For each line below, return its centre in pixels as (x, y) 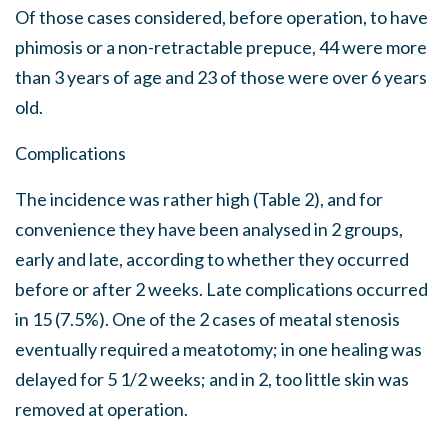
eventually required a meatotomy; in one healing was (218, 349)
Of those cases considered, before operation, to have (221, 17)
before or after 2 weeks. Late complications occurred (221, 289)
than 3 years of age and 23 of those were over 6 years (221, 77)
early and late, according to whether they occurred (212, 259)
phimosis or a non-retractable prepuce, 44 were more (221, 47)
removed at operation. (101, 409)
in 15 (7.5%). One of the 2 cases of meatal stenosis (207, 319)
